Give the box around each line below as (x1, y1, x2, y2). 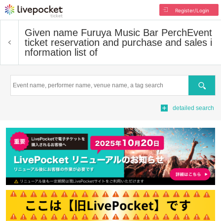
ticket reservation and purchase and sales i (25, 37, 212, 48)
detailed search (173, 105, 214, 111)
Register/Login (175, 7, 209, 13)
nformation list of (25, 47, 98, 58)
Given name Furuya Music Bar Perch (25, 27, 187, 38)
